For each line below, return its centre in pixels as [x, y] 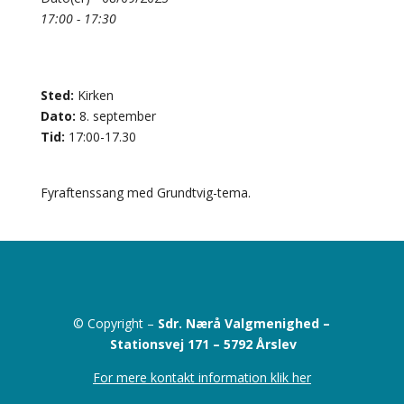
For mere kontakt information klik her [202, 377]
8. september [115, 115]
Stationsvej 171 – [167, 344]
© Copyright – [116, 323]
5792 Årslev [261, 344]
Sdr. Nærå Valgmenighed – [244, 323]
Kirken [93, 95]
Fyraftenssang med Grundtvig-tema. [145, 192]
